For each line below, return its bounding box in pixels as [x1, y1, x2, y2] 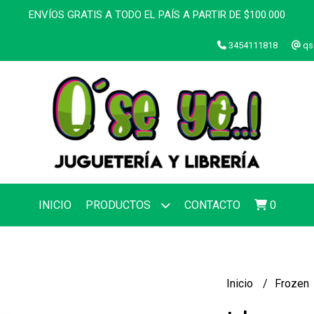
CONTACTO [184, 198, 240, 212]
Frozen [274, 277, 312, 290]
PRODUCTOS [85, 198, 153, 212]
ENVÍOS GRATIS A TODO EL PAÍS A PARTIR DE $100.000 [29, 8, 285, 21]
